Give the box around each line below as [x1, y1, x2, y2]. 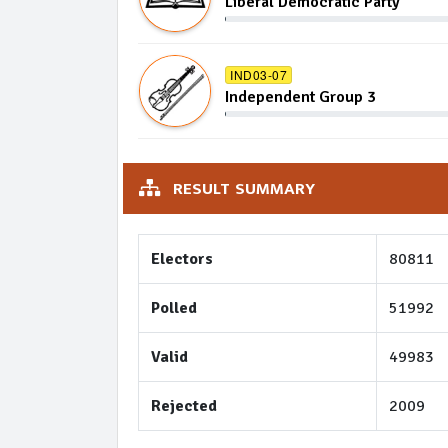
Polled [151, 298, 197, 318]
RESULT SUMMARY [168, 175, 315, 203]
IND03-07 [230, 65, 287, 83]
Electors [151, 249, 213, 269]
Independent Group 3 [225, 87, 376, 107]
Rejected [151, 396, 217, 416]
